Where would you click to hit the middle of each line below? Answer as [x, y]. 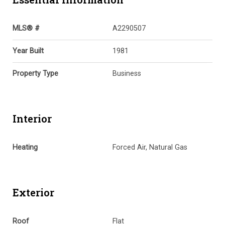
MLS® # [26, 28]
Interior [32, 118]
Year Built [28, 51]
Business [127, 73]
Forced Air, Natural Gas [150, 147]
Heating [25, 147]
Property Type [35, 73]
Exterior [33, 192]
